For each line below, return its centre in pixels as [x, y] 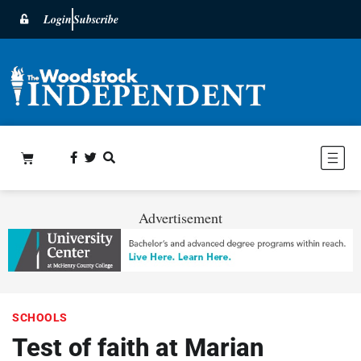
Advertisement [180, 217]
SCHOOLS [40, 317]
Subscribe [96, 19]
